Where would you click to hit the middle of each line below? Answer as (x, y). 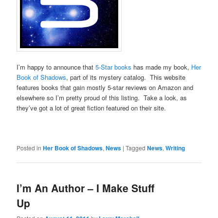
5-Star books (114, 67)
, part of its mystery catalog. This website (126, 77)
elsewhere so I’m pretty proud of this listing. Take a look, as (102, 97)
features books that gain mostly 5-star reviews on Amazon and (105, 87)
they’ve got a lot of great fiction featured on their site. (91, 108)
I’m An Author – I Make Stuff (86, 188)
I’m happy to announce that (56, 67)
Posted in (29, 148)
